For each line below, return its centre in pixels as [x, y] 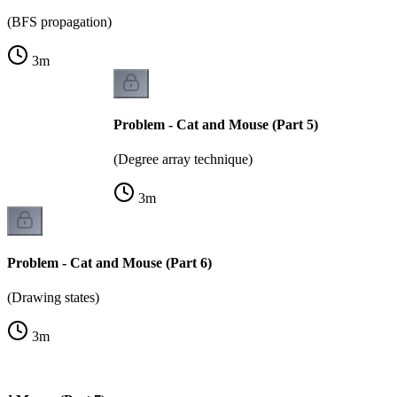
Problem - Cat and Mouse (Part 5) [216, 125]
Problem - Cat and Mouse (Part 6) [109, 262]
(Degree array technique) [183, 160]
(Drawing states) [53, 297]
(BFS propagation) [59, 21]
